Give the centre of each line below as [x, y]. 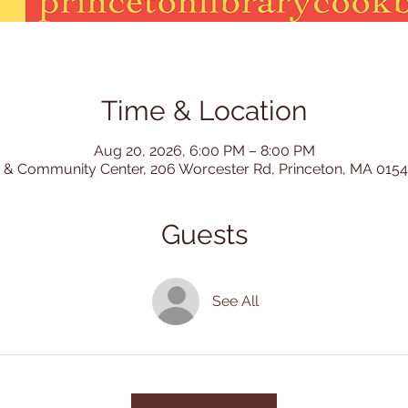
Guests [204, 235]
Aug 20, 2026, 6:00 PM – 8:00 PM [204, 151]
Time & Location [204, 111]
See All [235, 301]
